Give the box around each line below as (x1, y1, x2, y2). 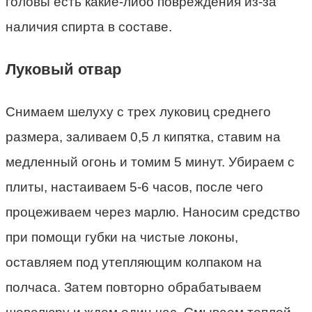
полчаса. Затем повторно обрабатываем (6, 280, 261, 295)
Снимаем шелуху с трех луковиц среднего (6, 104, 271, 120)
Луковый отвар (6, 61, 121, 79)
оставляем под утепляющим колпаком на (6, 255, 262, 270)
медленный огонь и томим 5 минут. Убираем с (6, 155, 295, 170)
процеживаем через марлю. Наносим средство (6, 205, 300, 220)
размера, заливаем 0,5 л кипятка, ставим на (6, 130, 281, 145)
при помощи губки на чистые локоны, (6, 230, 238, 245)
